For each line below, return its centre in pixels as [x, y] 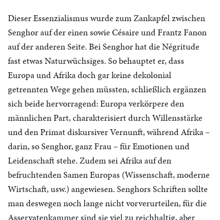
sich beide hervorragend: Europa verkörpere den [96, 103]
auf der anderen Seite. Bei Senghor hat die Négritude [104, 46]
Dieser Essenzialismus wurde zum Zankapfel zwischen [107, 18]
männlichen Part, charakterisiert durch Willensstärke [105, 118]
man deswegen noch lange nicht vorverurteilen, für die [107, 203]
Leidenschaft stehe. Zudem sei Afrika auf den [90, 160]
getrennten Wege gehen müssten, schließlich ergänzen [107, 89]
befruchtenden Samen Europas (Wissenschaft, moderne [109, 175]
